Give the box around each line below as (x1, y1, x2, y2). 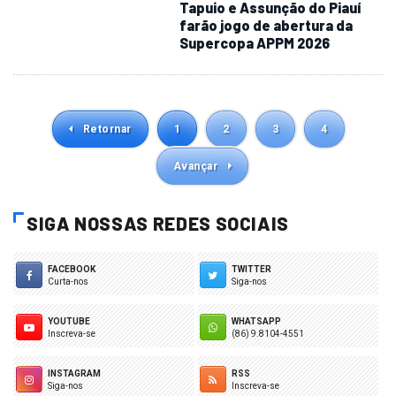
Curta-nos (48, 276, 88, 286)
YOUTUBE (48, 316, 90, 326)
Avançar (172, 159, 221, 172)
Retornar (80, 122, 132, 135)
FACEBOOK (48, 263, 95, 274)
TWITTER (231, 263, 271, 274)
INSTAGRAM (48, 368, 101, 378)
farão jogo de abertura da (179, 16, 354, 34)
